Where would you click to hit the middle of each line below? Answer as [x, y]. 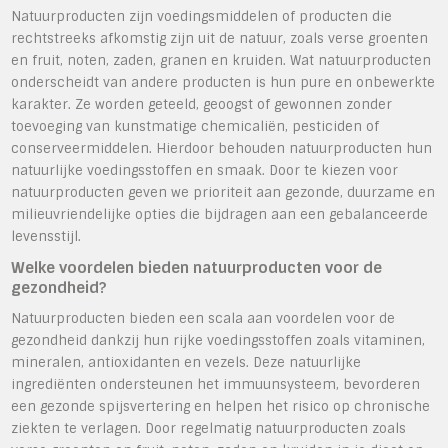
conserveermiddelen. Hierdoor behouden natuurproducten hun [222, 148]
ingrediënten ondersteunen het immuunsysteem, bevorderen [216, 384]
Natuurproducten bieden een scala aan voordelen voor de [203, 318]
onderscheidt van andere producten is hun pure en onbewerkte [223, 82]
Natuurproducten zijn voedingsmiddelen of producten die [202, 16]
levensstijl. [46, 236]
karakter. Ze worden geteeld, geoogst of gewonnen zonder [202, 104]
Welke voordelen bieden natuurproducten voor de [197, 267]
